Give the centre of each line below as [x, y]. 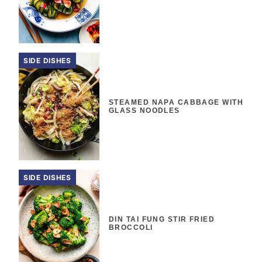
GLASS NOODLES [144, 111]
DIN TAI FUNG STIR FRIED [162, 220]
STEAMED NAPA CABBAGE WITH [176, 103]
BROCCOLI [131, 228]
